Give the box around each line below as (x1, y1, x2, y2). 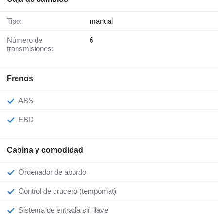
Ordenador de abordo (24, 168, 86, 177)
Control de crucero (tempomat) (24, 187, 116, 196)
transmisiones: (7, 44, 54, 53)
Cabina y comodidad (7, 146, 83, 155)
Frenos (7, 74, 33, 83)
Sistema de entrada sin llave (23, 206, 108, 215)
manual (90, 17, 113, 26)
